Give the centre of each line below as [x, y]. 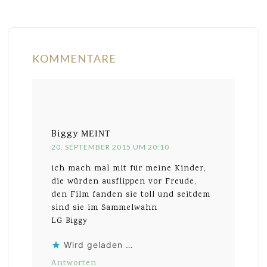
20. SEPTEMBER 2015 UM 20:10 [111, 147]
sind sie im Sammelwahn [105, 208]
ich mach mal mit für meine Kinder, [129, 169]
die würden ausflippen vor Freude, [124, 182]
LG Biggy [70, 221]
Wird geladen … [99, 245]
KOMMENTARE [74, 59]
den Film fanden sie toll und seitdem [131, 195]
